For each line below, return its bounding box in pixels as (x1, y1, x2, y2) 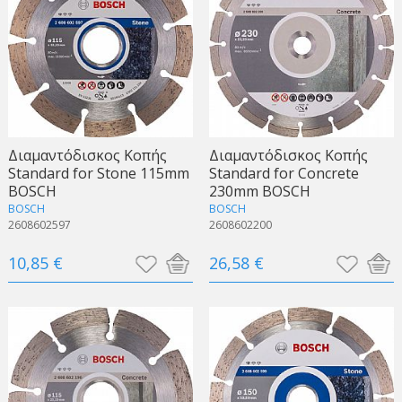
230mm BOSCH (208, 181, 310, 202)
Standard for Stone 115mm (7, 163, 189, 184)
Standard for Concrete (208, 163, 359, 184)
